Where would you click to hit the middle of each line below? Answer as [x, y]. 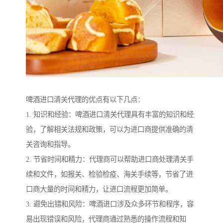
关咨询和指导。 [50, 145]
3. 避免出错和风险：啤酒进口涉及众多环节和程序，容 [110, 204]
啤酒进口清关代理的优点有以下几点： [85, 100]
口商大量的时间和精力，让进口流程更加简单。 [99, 189]
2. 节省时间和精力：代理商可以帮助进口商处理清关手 [110, 160]
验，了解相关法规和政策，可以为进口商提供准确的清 [110, 130]
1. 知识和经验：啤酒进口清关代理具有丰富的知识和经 [110, 115]
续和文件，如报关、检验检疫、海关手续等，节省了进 [110, 174]
